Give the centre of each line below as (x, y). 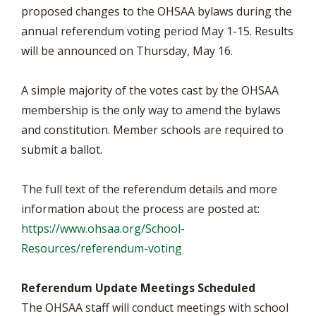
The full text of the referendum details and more (149, 189)
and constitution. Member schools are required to (152, 130)
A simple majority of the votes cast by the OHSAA (150, 90)
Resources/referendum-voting (102, 248)
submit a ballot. (62, 150)
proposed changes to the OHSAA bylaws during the (157, 11)
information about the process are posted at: (140, 209)
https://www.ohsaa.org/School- (103, 229)
